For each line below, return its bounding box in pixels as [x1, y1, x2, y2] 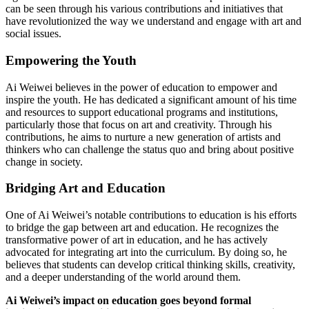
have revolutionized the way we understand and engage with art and [6, 15, 301, 28]
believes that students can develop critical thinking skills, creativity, [6, 259, 295, 270]
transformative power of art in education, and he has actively [6, 234, 268, 246]
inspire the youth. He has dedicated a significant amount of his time [6, 93, 297, 106]
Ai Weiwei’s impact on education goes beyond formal [6, 295, 251, 306]
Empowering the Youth [6, 52, 137, 68]
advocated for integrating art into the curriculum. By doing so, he [6, 246, 287, 258]
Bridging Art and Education [6, 181, 166, 196]
